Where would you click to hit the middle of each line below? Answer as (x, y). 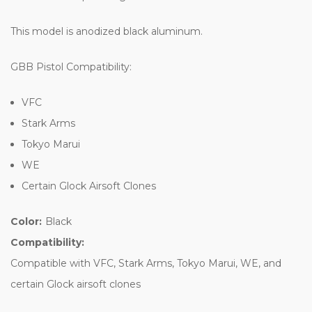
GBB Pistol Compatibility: (72, 67)
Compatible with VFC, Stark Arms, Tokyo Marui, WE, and (146, 263)
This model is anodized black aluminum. (107, 31)
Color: (26, 221)
